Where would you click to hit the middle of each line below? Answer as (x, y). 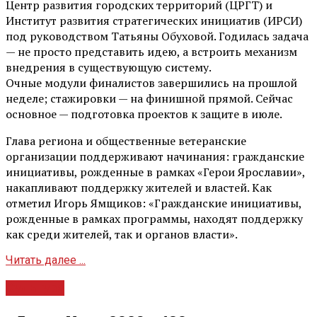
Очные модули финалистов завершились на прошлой (151, 82)
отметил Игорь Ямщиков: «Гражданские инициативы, (154, 203)
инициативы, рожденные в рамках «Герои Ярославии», (155, 172)
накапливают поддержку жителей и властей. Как (139, 187)
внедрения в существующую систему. (109, 67)
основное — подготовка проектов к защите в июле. (144, 114)
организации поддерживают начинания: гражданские (155, 156)
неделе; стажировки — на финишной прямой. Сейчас (149, 98)
